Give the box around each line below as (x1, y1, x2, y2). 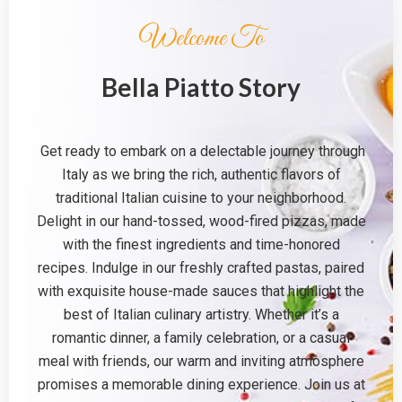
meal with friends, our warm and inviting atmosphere (38, 353, 364, 370)
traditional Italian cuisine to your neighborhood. (56, 189, 346, 206)
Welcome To (138, 22, 264, 56)
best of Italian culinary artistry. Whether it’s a (63, 306, 339, 323)
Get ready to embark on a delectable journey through (37, 143, 365, 160)
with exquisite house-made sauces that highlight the (38, 283, 364, 300)
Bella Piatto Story (101, 72, 301, 102)
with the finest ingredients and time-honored (62, 236, 340, 253)
